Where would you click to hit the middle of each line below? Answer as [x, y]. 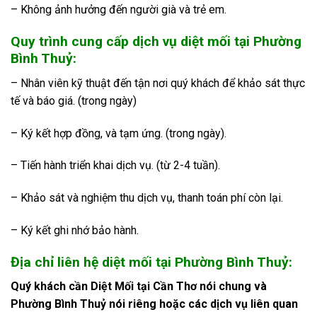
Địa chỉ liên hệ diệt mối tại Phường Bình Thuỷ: [151, 262]
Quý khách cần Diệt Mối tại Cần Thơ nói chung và [139, 287]
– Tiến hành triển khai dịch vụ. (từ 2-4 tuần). [115, 166]
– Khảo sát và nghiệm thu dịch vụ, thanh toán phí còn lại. [147, 198]
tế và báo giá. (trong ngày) [74, 100]
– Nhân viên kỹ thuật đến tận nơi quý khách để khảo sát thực [158, 83]
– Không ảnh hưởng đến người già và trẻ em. [119, 10]
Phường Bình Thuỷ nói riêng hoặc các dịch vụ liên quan [154, 304]
